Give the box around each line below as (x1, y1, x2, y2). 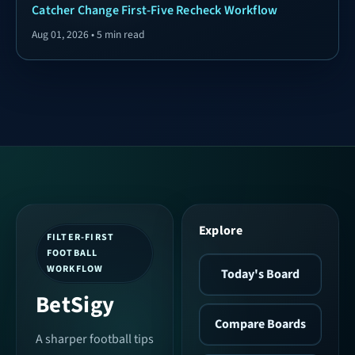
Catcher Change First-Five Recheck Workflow (32, 2, 278, 20)
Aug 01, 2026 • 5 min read (32, 27, 146, 43)
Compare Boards (215, 315, 306, 334)
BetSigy (36, 288, 115, 322)
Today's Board (221, 265, 300, 283)
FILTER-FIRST (46, 230, 115, 244)
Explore (198, 222, 243, 240)
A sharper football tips (36, 330, 154, 349)
